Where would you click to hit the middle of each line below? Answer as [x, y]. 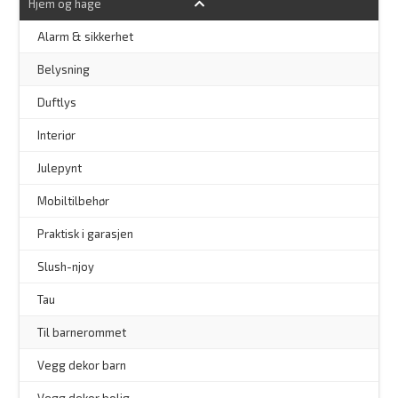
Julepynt [60, 168]
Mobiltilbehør [74, 201]
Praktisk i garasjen [86, 234]
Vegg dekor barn [82, 366]
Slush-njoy [66, 267]
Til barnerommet [82, 333]
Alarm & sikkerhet [86, 37]
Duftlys [57, 103]
